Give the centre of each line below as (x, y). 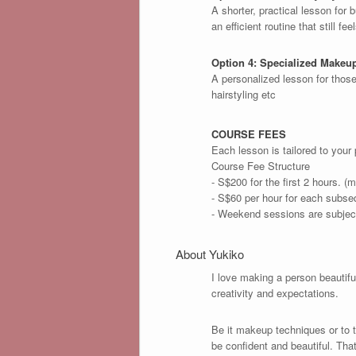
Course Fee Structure (260, 166)
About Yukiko (209, 254)
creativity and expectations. (275, 292)
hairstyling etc (243, 95)
